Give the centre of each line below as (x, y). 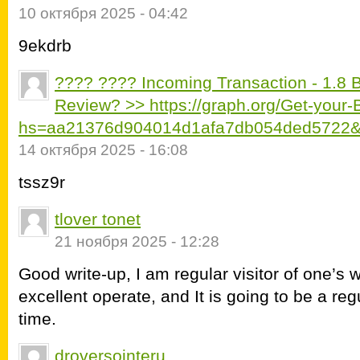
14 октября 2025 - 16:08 (103, 150)
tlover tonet (98, 219)
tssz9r (42, 182)
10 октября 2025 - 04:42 (103, 13)
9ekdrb (45, 45)
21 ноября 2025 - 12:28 (137, 241)
